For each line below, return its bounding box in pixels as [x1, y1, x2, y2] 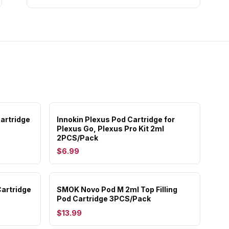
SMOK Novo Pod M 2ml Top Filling [57, 185, 177, 194]
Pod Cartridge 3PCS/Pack [57, 194, 151, 203]
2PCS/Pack [57, 133, 98, 142]
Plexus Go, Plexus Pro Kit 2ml [57, 124, 164, 133]
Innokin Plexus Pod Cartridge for [57, 115, 175, 124]
